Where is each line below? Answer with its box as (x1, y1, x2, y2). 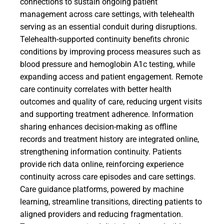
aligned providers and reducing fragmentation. (20, 209, 183, 219)
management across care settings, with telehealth (20, 9, 194, 19)
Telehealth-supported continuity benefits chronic (20, 34, 189, 44)
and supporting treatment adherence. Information (20, 109, 193, 119)
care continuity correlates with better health (20, 84, 171, 94)
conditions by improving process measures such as (20, 47, 200, 56)
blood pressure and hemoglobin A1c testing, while (20, 59, 195, 69)
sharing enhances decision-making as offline (20, 122, 177, 131)
